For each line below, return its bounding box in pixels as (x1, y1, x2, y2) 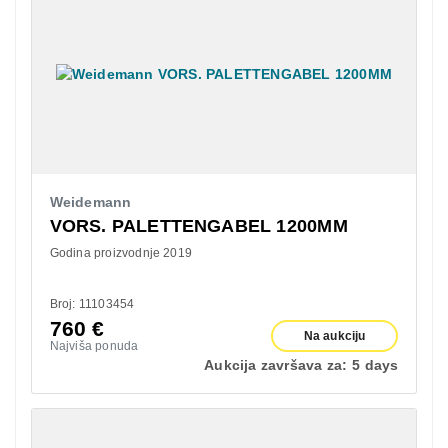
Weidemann (49, 193, 132, 210)
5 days (352, 356, 399, 373)
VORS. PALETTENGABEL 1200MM (49, 215, 348, 236)
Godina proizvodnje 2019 (49, 245, 193, 260)
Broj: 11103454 (49, 296, 135, 311)
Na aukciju (303, 328, 366, 343)
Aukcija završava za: (204, 356, 348, 373)
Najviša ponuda (49, 338, 139, 353)
